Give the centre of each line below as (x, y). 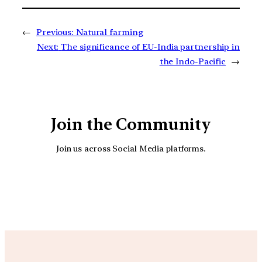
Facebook (176, 186)
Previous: (55, 32)
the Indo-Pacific (193, 61)
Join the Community (131, 124)
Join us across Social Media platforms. (131, 149)
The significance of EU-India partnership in (150, 46)
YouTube (143, 186)
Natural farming (109, 32)
